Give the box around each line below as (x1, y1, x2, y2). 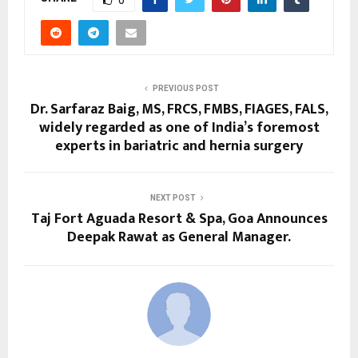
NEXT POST (149, 193, 196, 202)
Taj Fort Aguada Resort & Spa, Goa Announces (30, 206, 328, 231)
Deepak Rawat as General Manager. (67, 225, 291, 249)
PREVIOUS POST (152, 83, 219, 93)
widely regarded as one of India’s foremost (38, 115, 320, 140)
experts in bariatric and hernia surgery (55, 133, 303, 158)
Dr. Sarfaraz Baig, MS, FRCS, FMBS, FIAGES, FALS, (30, 97, 328, 121)
